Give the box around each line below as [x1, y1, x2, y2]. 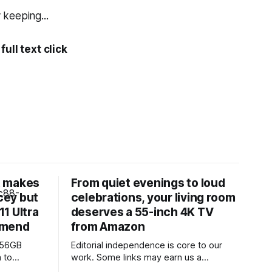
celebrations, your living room [70, 191, 236, 205]
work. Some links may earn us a [70, 252, 202, 263]
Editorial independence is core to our [70, 240, 222, 251]
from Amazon [70, 220, 145, 234]
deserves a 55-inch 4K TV [70, 205, 214, 219]
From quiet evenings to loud [70, 176, 225, 190]
